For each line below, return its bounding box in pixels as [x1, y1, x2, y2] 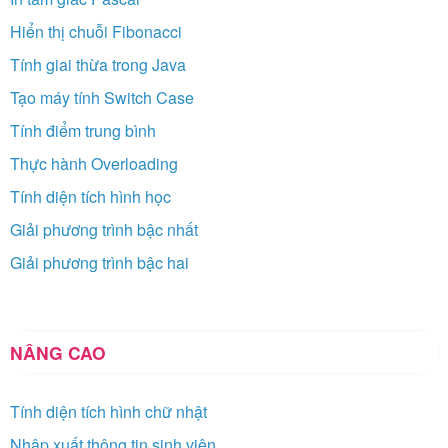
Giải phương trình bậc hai [10, 250, 189, 274]
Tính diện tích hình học [10, 184, 171, 208]
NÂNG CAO [10, 339, 106, 365]
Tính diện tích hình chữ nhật [10, 399, 207, 423]
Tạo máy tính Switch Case [10, 85, 194, 109]
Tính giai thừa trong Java [10, 52, 186, 76]
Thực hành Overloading [10, 151, 178, 175]
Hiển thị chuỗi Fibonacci [10, 19, 182, 43]
